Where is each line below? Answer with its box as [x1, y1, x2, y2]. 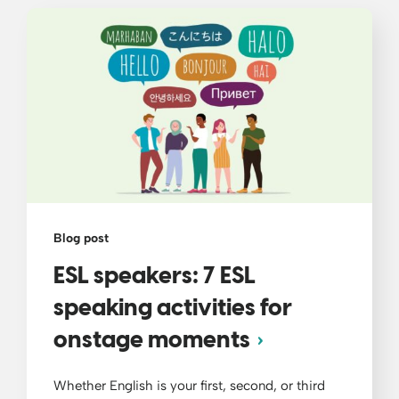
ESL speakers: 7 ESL [53, 264, 256, 289]
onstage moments [53, 328, 250, 354]
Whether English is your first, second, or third [53, 377, 325, 394]
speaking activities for [53, 296, 291, 322]
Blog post [53, 230, 109, 246]
